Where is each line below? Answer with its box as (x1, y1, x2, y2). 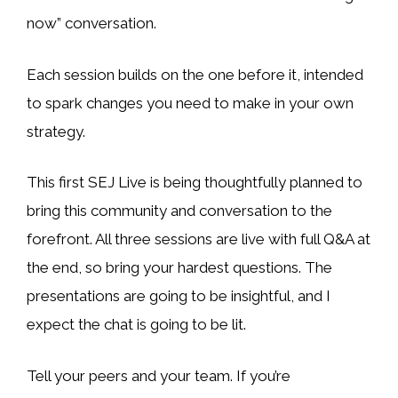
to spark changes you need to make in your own (27, 93, 354, 112)
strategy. (27, 122, 85, 140)
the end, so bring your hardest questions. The (27, 259, 332, 277)
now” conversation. (27, 14, 156, 33)
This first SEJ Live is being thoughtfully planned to (27, 173, 362, 192)
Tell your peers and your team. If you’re (27, 366, 291, 385)
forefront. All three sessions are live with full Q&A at (27, 230, 370, 249)
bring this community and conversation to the (27, 202, 332, 220)
